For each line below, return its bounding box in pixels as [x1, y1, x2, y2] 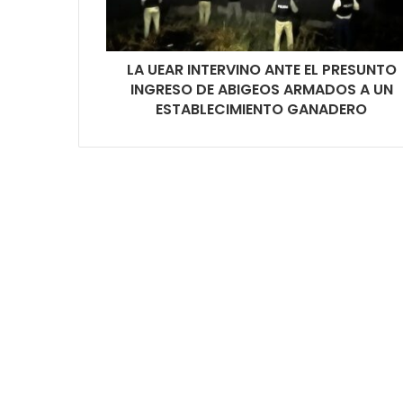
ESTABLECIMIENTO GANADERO [156, 98, 367, 120]
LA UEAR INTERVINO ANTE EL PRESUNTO [126, 58, 397, 80]
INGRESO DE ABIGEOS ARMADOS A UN [130, 78, 393, 100]
